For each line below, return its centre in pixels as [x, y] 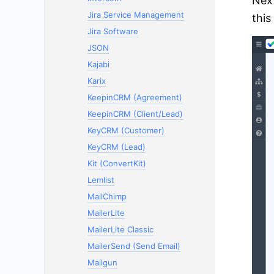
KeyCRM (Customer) [126, 130]
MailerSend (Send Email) [134, 246]
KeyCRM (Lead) [117, 147]
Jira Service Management [136, 15]
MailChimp [107, 196]
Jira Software [113, 31]
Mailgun [102, 262]
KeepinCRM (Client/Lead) [135, 114]
